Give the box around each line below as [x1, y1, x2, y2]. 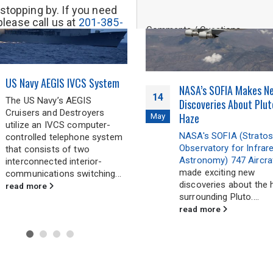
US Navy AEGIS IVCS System [5, 74, 119, 91]
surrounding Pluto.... [179, 191, 259, 203]
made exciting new [179, 167, 255, 179]
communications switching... [5, 168, 121, 179]
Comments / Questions [146, 24, 241, 35]
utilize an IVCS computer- [5, 119, 111, 130]
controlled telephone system [5, 131, 122, 143]
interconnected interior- [5, 155, 102, 167]
